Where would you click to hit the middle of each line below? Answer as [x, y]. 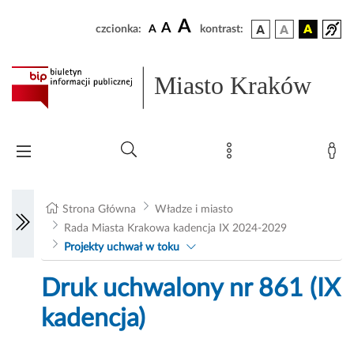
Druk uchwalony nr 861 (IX [191, 289]
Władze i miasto [194, 210]
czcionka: [119, 29]
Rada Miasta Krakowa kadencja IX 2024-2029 [175, 229]
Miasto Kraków [233, 86]
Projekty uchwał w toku [121, 248]
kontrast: [222, 29]
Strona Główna [100, 210]
